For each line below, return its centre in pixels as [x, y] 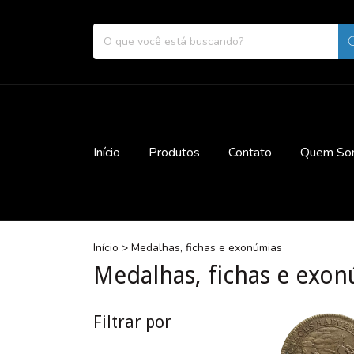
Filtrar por [132, 322]
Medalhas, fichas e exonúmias [207, 247]
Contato [250, 152]
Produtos [174, 152]
